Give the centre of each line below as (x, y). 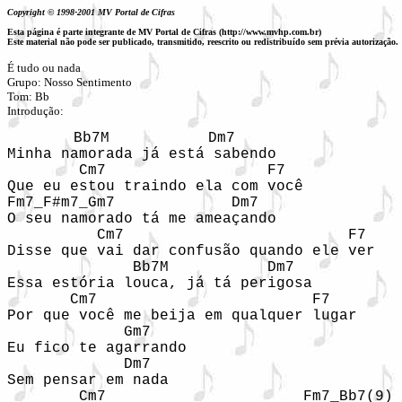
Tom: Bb (28, 96)
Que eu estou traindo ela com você (155, 187)
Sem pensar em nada (88, 380)
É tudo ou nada (44, 68)
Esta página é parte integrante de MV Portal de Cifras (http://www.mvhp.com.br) (164, 32)
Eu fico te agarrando (97, 348)
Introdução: (38, 111)
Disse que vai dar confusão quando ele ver (191, 251)
